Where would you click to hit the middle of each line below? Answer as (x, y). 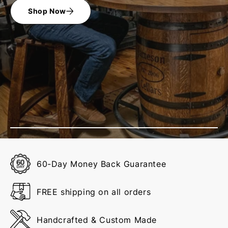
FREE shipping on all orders (94, 192)
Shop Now (47, 11)
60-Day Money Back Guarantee (102, 164)
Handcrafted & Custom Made (97, 220)
